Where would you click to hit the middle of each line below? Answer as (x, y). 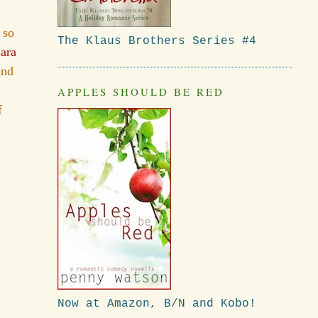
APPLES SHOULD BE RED (141, 92)
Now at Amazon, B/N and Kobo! (157, 303)
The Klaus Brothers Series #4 (157, 42)
